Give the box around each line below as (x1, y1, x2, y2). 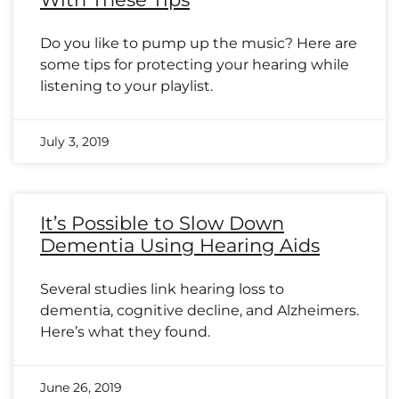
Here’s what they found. (40, 323, 210, 340)
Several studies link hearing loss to (40, 281, 284, 297)
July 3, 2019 (40, 134, 110, 150)
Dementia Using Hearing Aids (40, 234, 320, 256)
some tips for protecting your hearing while (40, 56, 349, 73)
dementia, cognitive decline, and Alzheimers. (40, 302, 359, 319)
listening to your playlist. (40, 77, 213, 94)
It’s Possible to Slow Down (40, 212, 284, 234)
